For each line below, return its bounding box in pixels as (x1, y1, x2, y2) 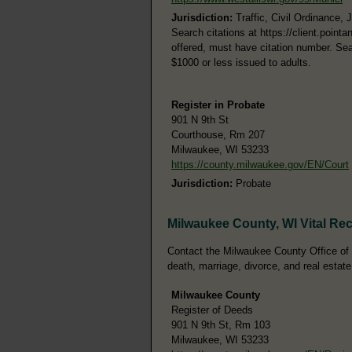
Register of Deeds (171, 303, 253, 316)
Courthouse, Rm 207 (171, 128, 265, 141)
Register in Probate (171, 98, 265, 111)
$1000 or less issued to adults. (171, 56, 311, 68)
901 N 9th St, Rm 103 (171, 318, 270, 331)
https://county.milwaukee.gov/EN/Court (171, 158, 349, 170)
